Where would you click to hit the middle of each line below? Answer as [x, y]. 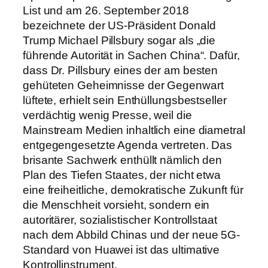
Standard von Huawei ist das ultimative [121, 249]
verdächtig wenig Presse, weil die [107, 115]
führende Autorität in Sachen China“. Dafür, [131, 55]
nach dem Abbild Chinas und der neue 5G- [132, 234]
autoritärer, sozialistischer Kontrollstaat [120, 220]
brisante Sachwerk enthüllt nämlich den [123, 160]
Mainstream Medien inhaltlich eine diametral [134, 130]
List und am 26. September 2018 [106, 10]
